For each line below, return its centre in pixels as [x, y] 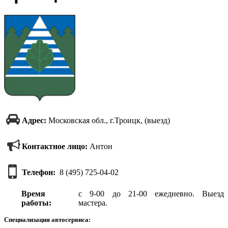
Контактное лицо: [55, 146]
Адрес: [34, 120]
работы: [37, 203]
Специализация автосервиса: [47, 220]
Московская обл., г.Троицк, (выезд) [108, 120]
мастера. [93, 203]
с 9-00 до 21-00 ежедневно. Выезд [151, 194]
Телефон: [39, 172]
